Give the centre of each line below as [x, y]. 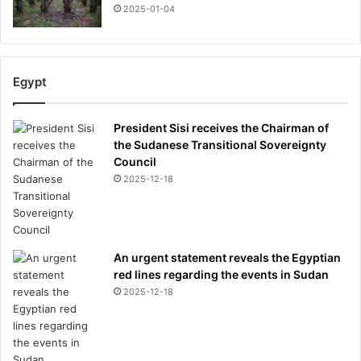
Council [135, 161]
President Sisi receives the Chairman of [221, 127]
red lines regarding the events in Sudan [221, 274]
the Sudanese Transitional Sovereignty [220, 144]
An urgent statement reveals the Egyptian [227, 257]
